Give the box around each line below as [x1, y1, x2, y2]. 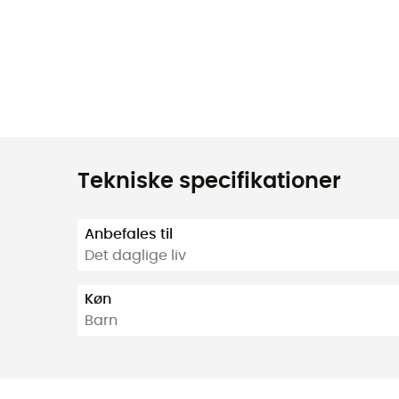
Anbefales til [85, 226, 173, 241]
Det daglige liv [85, 248, 186, 263]
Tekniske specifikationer [77, 171, 341, 192]
